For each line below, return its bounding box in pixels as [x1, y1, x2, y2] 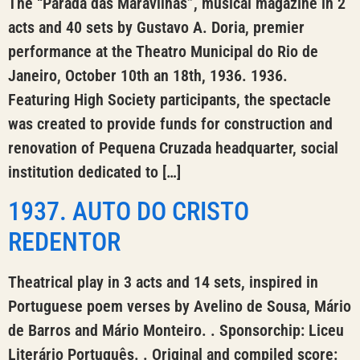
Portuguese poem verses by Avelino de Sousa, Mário [8, 296, 351, 316]
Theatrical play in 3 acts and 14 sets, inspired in [8, 272, 318, 292]
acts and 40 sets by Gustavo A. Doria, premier [8, 18, 305, 38]
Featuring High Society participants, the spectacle [8, 90, 331, 110]
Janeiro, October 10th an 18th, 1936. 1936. [8, 66, 288, 86]
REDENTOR [8, 226, 121, 257]
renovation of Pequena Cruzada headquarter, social [8, 138, 338, 158]
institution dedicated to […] [8, 162, 181, 182]
